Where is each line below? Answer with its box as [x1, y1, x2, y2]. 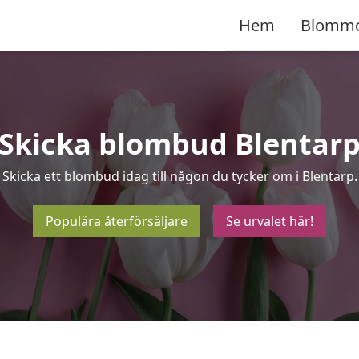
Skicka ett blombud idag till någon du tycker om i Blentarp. [2, 167, 357, 185]
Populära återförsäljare [46, 212, 188, 230]
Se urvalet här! [226, 212, 313, 230]
